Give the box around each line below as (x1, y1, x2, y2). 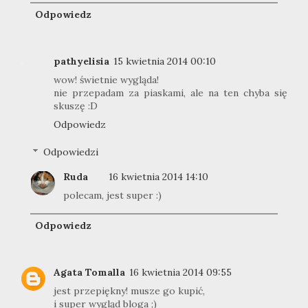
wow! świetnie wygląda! (54, 74, 159, 87)
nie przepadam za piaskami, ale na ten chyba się (54, 87, 287, 100)
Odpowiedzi (43, 146, 99, 159)
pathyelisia (54, 55, 109, 68)
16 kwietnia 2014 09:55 (129, 266, 232, 279)
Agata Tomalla (54, 266, 125, 279)
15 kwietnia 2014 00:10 (113, 55, 216, 68)
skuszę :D (54, 100, 98, 113)
